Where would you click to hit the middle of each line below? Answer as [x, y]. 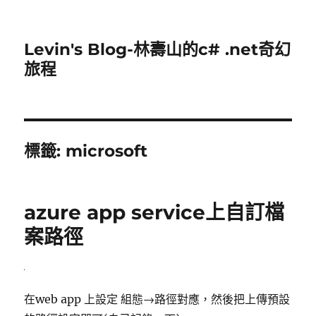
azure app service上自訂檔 [154, 212]
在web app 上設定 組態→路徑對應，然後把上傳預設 [157, 299]
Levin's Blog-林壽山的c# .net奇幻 [158, 49]
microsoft [107, 151]
